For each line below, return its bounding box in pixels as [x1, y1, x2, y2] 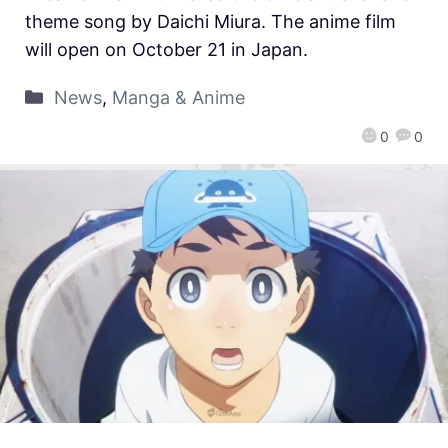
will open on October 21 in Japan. [25, 38, 308, 60]
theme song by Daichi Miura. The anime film [25, 10, 396, 32]
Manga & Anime [111, 86, 245, 108]
